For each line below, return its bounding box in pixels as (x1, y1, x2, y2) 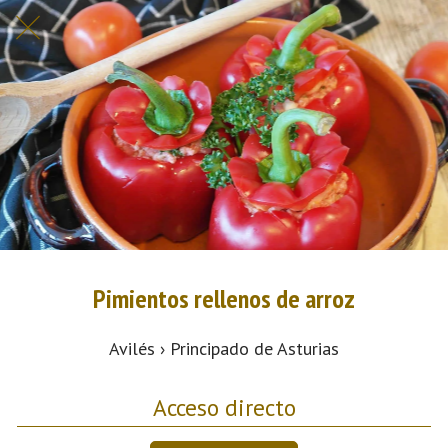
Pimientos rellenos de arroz (93, 282, 355, 315)
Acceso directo (152, 391, 296, 422)
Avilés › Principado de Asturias (109, 336, 339, 360)
